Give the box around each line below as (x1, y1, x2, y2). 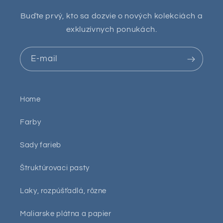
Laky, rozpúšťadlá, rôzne (20, 187, 107, 195)
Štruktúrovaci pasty (20, 164, 90, 172)
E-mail (31, 54, 58, 63)
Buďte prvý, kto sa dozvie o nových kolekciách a (20, 12, 203, 20)
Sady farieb (20, 141, 61, 149)
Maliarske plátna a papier (20, 210, 111, 218)
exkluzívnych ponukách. (66, 25, 157, 34)
